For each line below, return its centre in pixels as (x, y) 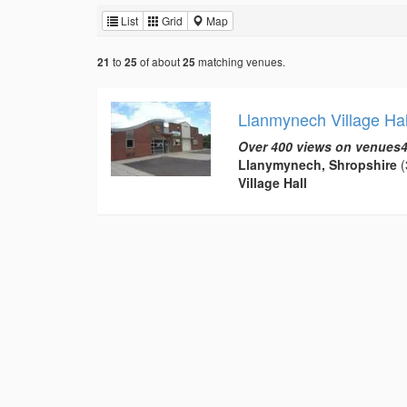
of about (160, 61)
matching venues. (240, 61)
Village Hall (272, 182)
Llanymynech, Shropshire (317, 164)
